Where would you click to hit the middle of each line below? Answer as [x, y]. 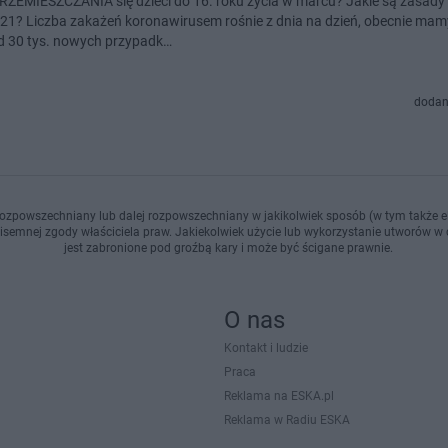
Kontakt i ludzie [266, 348]
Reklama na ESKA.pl [279, 396]
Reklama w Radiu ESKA [287, 420]
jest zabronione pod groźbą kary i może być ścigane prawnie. [228, 248]
